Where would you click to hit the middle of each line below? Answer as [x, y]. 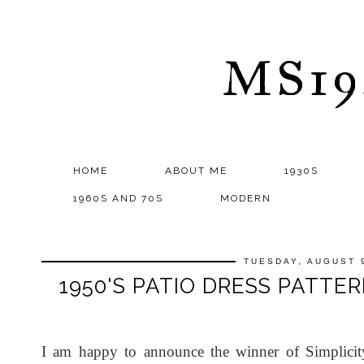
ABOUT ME [196, 171]
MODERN [246, 198]
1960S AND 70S [118, 198]
